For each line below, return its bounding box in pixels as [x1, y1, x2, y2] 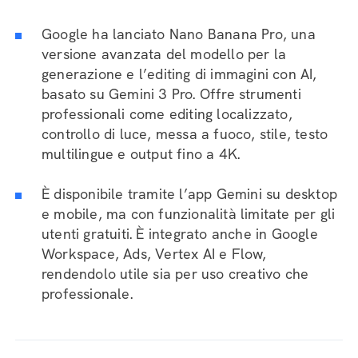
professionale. [42, 284, 133, 303]
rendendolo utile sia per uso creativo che [42, 265, 309, 283]
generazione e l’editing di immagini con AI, [42, 65, 317, 83]
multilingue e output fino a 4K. [42, 145, 241, 163]
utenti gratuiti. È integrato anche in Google [42, 225, 318, 243]
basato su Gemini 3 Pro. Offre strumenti [42, 85, 301, 103]
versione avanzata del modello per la [42, 45, 287, 63]
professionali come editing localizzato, [42, 105, 292, 123]
